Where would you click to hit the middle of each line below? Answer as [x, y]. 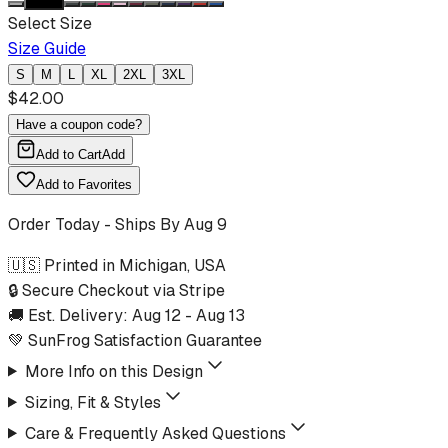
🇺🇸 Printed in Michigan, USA [117, 265]
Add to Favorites [84, 184]
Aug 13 [220, 315]
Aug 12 [156, 315]
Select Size [50, 23]
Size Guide [47, 48]
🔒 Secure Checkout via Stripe [116, 290]
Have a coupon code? [79, 124]
